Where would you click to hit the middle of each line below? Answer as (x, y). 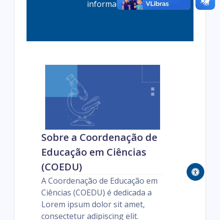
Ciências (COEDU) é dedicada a (96, 192)
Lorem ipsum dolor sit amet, (93, 204)
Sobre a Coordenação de (99, 137)
